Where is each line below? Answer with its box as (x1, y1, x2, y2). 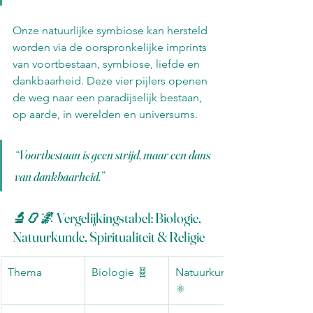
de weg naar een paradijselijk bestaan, (13, 90, 205, 104)
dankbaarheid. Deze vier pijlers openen (13, 73, 210, 87)
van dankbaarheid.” (15, 168, 105, 184)
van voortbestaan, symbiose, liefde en (13, 57, 203, 71)
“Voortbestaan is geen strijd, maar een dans (15, 146, 212, 163)
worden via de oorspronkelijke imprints (13, 40, 210, 54)
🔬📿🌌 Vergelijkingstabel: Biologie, (13, 208, 203, 226)
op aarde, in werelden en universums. (13, 107, 198, 121)
